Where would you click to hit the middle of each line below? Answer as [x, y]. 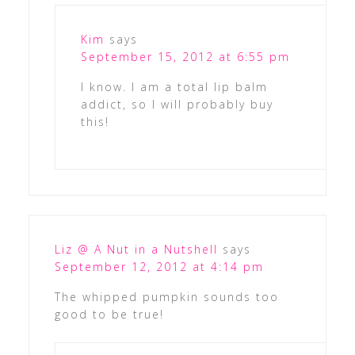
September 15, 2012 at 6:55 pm [185, 57]
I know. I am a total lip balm [174, 87]
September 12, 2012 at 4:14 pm [159, 267]
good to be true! [109, 315]
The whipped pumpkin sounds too [166, 297]
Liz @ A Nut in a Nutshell [136, 250]
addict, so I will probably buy [177, 105]
